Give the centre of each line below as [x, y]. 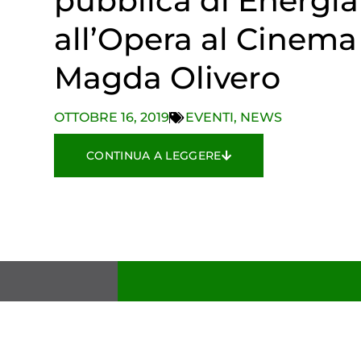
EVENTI [210, 117]
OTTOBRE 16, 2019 [112, 117]
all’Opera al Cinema [206, 39]
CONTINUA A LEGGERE [154, 155]
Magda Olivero [168, 77]
